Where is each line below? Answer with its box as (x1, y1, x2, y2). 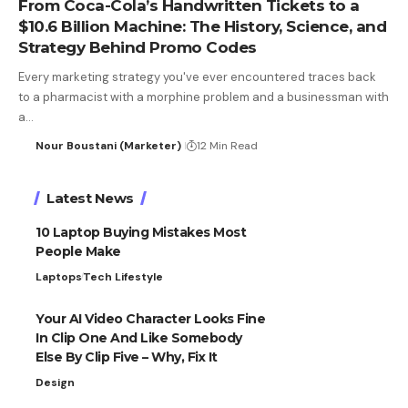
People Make (36, 242, 121, 260)
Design (36, 374, 75, 390)
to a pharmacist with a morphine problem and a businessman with (18, 88, 389, 105)
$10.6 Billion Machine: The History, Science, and (18, 16, 386, 36)
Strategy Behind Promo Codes (18, 37, 257, 56)
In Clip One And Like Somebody (36, 329, 242, 346)
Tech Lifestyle (83, 269, 163, 284)
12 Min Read (196, 138, 258, 153)
